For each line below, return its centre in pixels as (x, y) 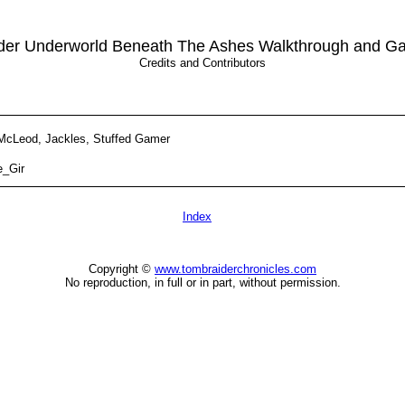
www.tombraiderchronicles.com (235, 268)
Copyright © (122, 268)
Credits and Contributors (202, 62)
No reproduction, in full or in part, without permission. (202, 282)
